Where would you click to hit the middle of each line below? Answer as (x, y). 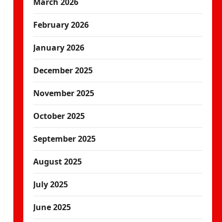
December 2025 (63, 70)
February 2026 (61, 25)
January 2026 (58, 48)
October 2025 (59, 116)
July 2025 (50, 184)
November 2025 (63, 93)
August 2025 (57, 162)
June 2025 (52, 207)
